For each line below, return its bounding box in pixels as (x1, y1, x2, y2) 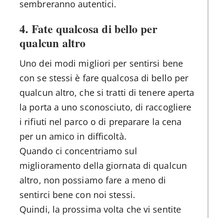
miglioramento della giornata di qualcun (19, 159, 187, 171)
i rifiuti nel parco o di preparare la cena (19, 115, 182, 127)
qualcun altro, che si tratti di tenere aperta (19, 86, 195, 98)
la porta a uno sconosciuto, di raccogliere (19, 101, 192, 113)
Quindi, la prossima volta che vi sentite (19, 203, 182, 215)
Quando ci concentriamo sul (19, 145, 137, 157)
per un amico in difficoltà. (19, 130, 127, 142)
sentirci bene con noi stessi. (19, 188, 135, 200)
